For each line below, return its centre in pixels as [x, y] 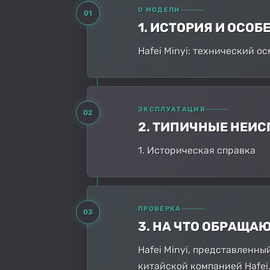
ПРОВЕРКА [160, 209]
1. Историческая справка [197, 150]
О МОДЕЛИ [159, 10]
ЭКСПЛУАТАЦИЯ [172, 109]
